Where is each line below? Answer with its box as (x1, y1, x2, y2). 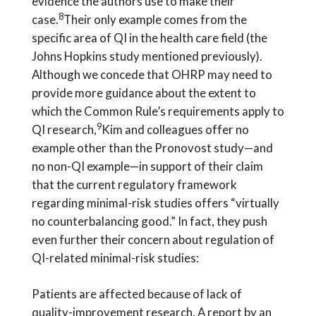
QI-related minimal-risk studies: (31, 250, 199, 265)
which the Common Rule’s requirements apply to (31, 103, 284, 119)
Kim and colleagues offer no (101, 121, 249, 137)
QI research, (31, 121, 97, 137)
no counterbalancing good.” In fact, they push (31, 213, 267, 229)
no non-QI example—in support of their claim (31, 158, 263, 174)
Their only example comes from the (63, 11, 247, 27)
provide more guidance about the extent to (31, 85, 256, 100)
